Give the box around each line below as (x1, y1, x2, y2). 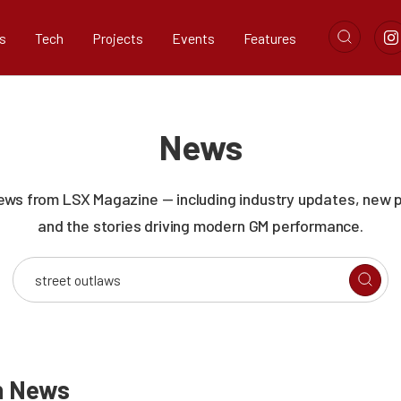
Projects (92, 29, 143, 47)
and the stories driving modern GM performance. (38, 216, 363, 235)
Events (172, 29, 215, 47)
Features (243, 29, 296, 47)
